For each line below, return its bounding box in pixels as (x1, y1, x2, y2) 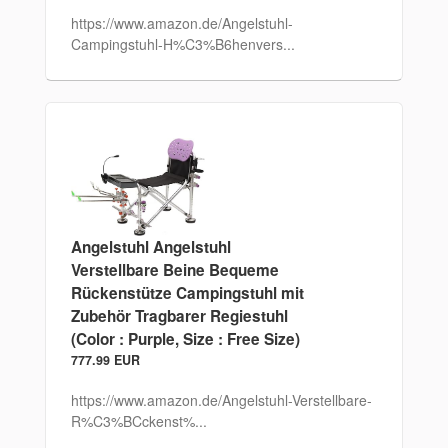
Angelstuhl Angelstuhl (70, 236, 231, 259)
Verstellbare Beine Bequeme (70, 259, 279, 282)
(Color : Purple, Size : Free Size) (70, 328, 300, 351)
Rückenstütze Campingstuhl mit (70, 282, 304, 305)
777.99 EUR (70, 351, 140, 370)
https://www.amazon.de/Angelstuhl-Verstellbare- (70, 390, 372, 411)
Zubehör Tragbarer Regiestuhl (70, 305, 288, 328)
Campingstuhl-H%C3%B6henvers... (70, 34, 295, 55)
